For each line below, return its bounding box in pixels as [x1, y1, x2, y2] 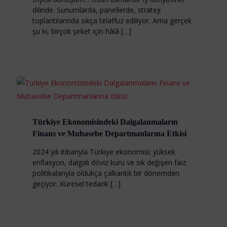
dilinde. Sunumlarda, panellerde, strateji [32, 5, 161, 15]
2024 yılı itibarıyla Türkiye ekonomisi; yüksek [32, 147, 175, 157]
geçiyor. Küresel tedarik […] [32, 179, 121, 189]
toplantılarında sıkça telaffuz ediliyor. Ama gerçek [32, 16, 192, 26]
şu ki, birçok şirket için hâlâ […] [32, 26, 131, 36]
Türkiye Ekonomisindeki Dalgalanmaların [32, 118, 178, 127]
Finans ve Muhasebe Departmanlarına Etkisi [32, 129, 186, 138]
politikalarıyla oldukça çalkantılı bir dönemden [32, 168, 179, 178]
